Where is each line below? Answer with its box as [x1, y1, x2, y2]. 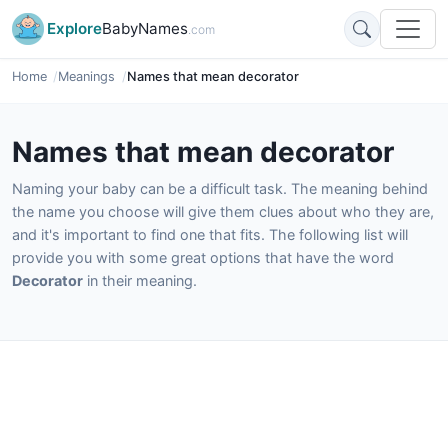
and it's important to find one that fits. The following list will [12, 226, 408, 243]
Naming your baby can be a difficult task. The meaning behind [12, 180, 428, 197]
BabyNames [102, 19, 188, 38]
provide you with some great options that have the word [12, 249, 394, 266]
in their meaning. [83, 272, 197, 289]
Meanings [58, 69, 116, 84]
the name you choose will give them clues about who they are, [12, 203, 434, 220]
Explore [47, 19, 102, 38]
